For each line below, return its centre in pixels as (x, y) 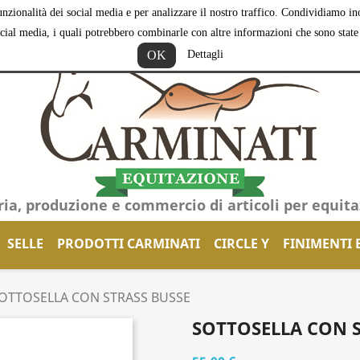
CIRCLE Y (241, 243)
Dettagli (205, 55)
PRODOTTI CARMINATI (129, 243)
